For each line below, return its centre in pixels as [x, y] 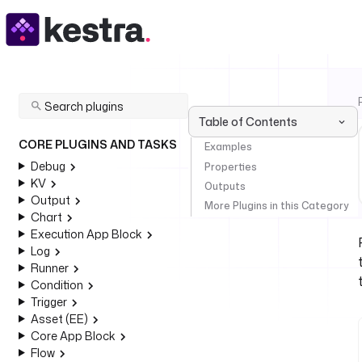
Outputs [225, 186]
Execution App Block [86, 234]
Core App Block [73, 336]
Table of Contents [248, 122]
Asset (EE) [59, 319]
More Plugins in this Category [276, 206]
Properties [231, 166]
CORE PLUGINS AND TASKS [98, 144]
